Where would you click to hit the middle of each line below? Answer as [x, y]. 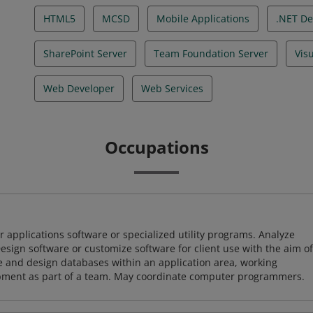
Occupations [156, 147]
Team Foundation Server [211, 53]
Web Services [172, 88]
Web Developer [79, 88]
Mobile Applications [203, 19]
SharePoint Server [85, 53]
